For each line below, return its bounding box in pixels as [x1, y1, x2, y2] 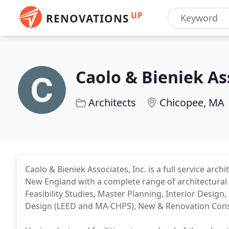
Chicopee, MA [159, 96, 224, 109]
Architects [88, 96, 136, 109]
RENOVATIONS [46, 11, 129, 26]
